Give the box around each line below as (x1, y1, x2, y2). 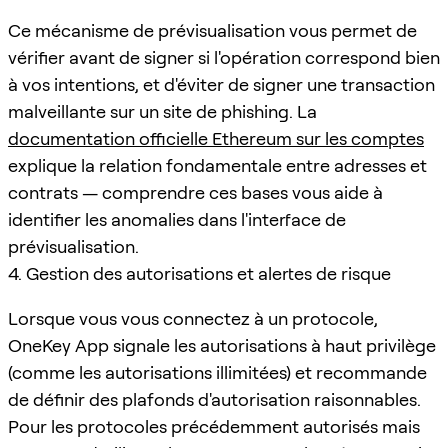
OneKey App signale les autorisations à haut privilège (8, 334, 436, 356)
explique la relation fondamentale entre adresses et (8, 154, 427, 176)
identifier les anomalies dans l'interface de (8, 208, 346, 230)
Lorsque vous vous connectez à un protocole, (8, 307, 378, 329)
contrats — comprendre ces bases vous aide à (8, 181, 383, 203)
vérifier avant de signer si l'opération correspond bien (8, 46, 440, 68)
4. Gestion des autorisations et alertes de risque (8, 262, 391, 284)
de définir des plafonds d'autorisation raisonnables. (8, 388, 421, 410)
